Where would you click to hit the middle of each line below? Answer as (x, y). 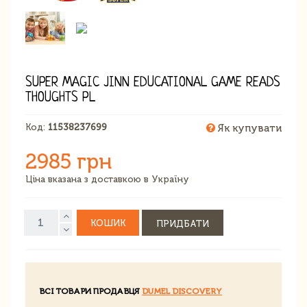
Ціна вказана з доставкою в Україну (107, 179)
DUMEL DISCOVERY (182, 291)
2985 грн (69, 161)
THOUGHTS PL (60, 98)
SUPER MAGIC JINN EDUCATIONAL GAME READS (153, 83)
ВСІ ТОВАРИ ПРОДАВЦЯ (90, 291)
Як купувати (248, 128)
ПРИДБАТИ (183, 223)
